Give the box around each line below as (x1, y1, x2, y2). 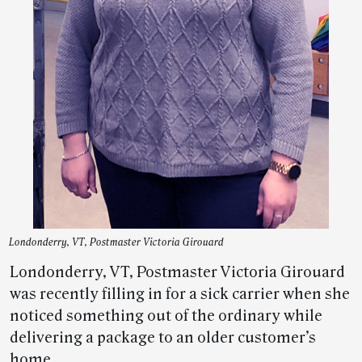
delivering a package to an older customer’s (10, 329, 316, 347)
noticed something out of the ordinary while (10, 307, 322, 325)
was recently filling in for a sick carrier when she (10, 285, 350, 303)
